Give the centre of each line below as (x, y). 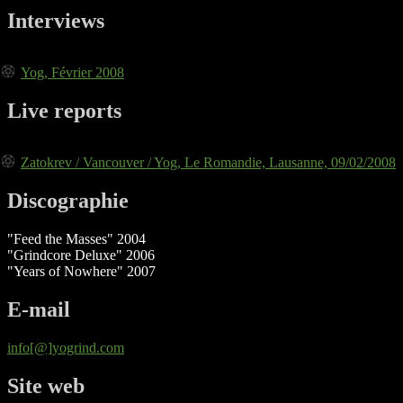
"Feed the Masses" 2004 (76, 239)
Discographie (68, 201)
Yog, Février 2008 (72, 73)
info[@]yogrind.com (66, 347)
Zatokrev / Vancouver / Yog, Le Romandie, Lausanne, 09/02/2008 (208, 163)
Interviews (56, 21)
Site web (46, 385)
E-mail (39, 309)
